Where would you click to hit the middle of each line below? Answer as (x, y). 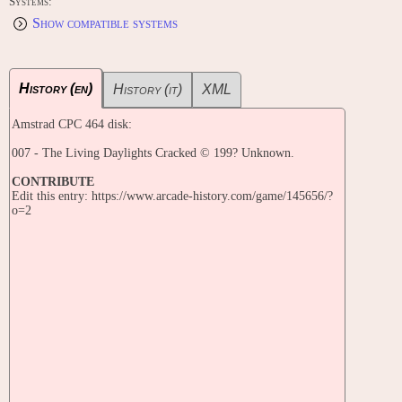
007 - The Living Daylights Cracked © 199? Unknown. (153, 153)
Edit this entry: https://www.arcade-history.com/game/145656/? (172, 197)
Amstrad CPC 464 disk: (72, 125)
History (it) (148, 90)
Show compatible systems (105, 23)
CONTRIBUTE (53, 182)
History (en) (56, 89)
